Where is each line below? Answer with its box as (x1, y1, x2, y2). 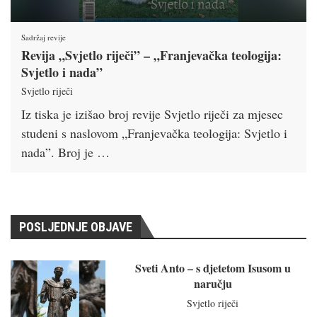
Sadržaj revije (21, 32, 66, 43)
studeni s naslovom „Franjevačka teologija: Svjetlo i (21, 125, 287, 142)
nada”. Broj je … (21, 144, 110, 161)
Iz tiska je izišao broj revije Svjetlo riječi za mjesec (21, 105, 283, 123)
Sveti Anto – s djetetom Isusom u (134, 260, 291, 277)
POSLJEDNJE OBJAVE (19, 219, 132, 235)
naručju (193, 275, 232, 292)
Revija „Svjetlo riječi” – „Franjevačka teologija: (21, 46, 282, 65)
